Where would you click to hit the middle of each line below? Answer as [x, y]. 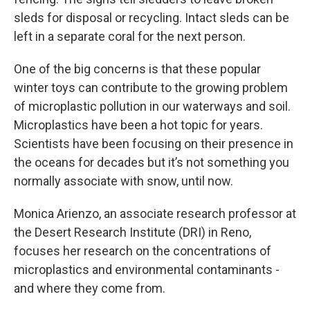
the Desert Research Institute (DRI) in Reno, [133, 232]
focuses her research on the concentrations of [143, 251]
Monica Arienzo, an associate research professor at [155, 213]
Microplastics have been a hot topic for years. [138, 125]
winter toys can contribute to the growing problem [151, 88]
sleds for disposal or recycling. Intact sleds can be [152, 18]
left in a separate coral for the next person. [130, 36]
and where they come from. [90, 288]
